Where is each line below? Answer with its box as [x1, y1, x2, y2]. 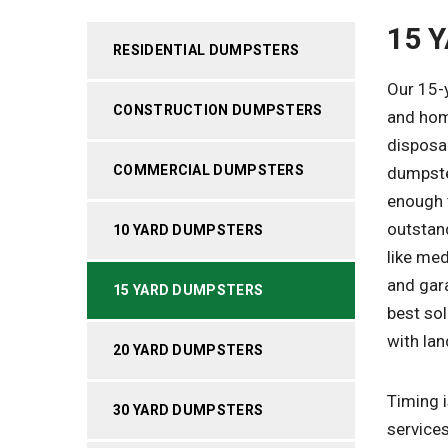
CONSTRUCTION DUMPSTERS [113, 102, 323, 118]
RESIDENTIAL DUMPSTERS [113, 42, 300, 58]
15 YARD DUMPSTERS [113, 282, 264, 298]
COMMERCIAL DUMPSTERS [113, 162, 304, 178]
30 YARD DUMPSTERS [113, 402, 264, 418]
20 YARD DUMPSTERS [113, 342, 264, 358]
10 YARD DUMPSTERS [113, 222, 264, 238]
